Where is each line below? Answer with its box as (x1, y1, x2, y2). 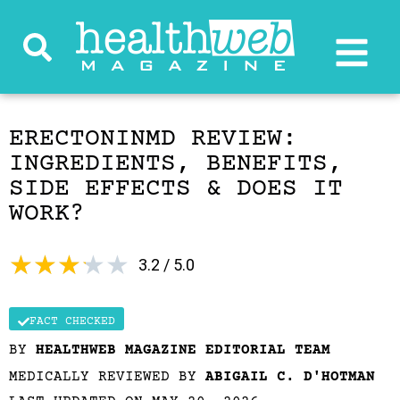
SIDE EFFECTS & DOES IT (9, 175, 343, 204)
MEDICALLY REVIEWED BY (9, 369, 205, 385)
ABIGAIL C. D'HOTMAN (205, 369, 375, 385)
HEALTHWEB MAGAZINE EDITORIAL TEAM (36, 342, 330, 358)
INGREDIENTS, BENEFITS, (9, 150, 343, 179)
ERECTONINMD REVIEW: (9, 125, 297, 154)
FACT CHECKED (29, 315, 115, 328)
